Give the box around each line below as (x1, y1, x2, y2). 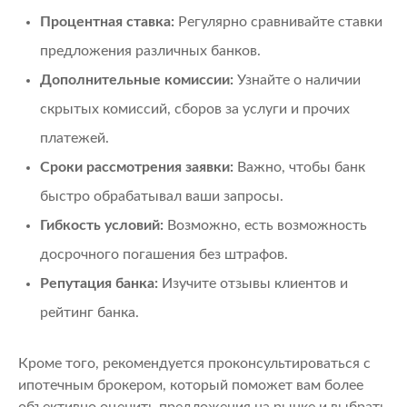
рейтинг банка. (40, 304, 139, 320)
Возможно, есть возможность (164, 217, 367, 233)
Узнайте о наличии (233, 72, 361, 87)
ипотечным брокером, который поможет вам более (18, 377, 363, 392)
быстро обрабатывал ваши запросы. (40, 188, 283, 203)
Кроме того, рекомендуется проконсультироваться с (18, 355, 371, 371)
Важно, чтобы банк (233, 159, 365, 174)
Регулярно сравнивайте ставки (174, 14, 382, 29)
